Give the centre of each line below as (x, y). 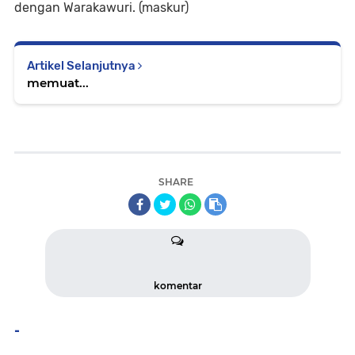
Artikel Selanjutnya (82, 65)
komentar (177, 285)
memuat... (58, 82)
